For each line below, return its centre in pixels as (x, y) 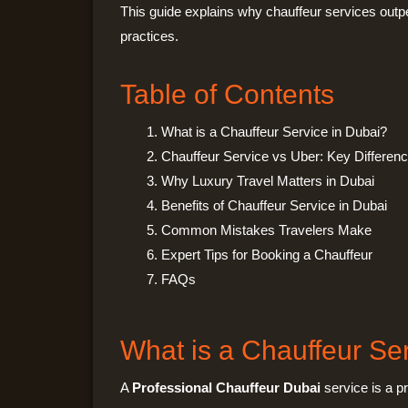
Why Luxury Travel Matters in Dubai (268, 180)
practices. (149, 36)
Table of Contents (227, 94)
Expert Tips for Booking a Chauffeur (267, 254)
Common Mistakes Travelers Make (266, 229)
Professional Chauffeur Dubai (226, 388)
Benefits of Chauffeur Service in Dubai (274, 205)
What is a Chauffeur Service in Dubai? (274, 131)
